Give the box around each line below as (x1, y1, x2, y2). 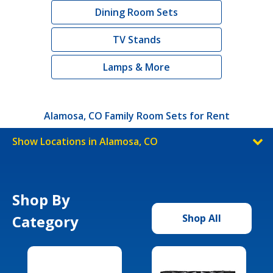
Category (12, 211, 79, 232)
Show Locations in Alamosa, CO (12, 134, 158, 148)
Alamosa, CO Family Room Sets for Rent (43, 108, 230, 122)
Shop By (12, 189, 70, 210)
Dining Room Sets (95, 5, 178, 19)
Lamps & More (103, 60, 170, 74)
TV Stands (112, 32, 161, 46)
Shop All (182, 211, 221, 225)
